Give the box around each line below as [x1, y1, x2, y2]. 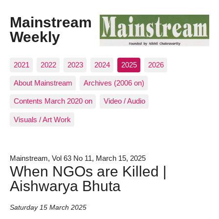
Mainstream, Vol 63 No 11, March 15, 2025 [10, 153, 146, 162]
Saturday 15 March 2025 [10, 204, 87, 212]
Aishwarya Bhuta [10, 177, 121, 194]
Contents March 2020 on [13, 97, 92, 106]
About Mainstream [13, 79, 72, 88]
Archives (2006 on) [83, 79, 144, 88]
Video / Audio [103, 97, 145, 106]
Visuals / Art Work [13, 115, 71, 124]
